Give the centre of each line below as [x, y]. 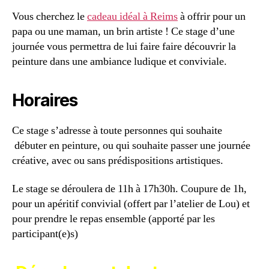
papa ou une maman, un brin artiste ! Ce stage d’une [123, 31]
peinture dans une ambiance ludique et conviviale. [119, 61]
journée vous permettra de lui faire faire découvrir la [124, 46]
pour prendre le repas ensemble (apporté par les [113, 219]
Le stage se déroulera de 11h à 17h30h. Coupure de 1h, [129, 189]
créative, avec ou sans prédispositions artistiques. [118, 160]
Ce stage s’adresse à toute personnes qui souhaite [117, 130]
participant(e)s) [45, 234]
